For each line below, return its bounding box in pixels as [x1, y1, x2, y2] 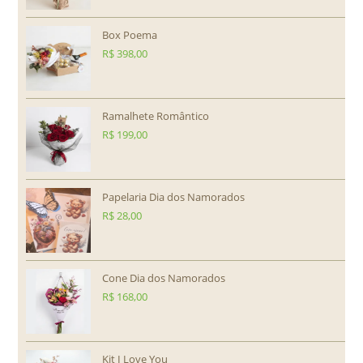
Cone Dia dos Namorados [102, 271, 226, 286]
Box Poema [102, 28, 158, 43]
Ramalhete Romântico [102, 109, 210, 124]
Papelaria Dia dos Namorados [102, 190, 246, 205]
